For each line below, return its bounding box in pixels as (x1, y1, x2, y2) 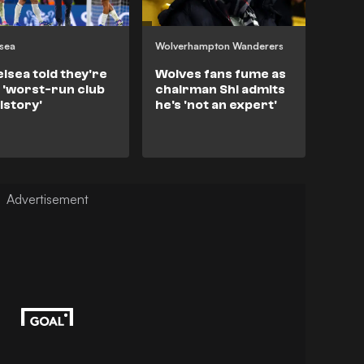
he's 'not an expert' (154, 97, 277, 112)
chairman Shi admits (154, 81, 285, 97)
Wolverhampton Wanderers (154, 39, 284, 52)
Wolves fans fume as (154, 66, 286, 81)
